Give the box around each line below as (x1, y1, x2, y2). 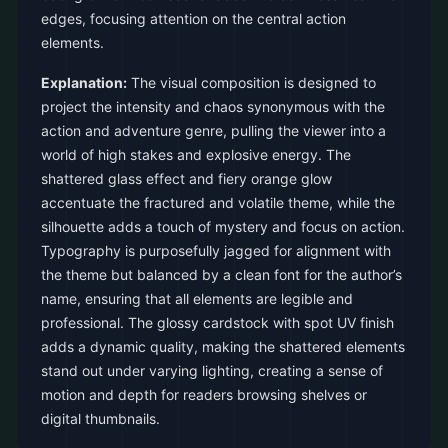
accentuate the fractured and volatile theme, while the (41, 194, 395, 211)
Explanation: (41, 74, 127, 91)
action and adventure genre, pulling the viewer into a (41, 122, 386, 139)
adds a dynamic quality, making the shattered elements (41, 338, 405, 355)
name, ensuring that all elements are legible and (41, 290, 353, 307)
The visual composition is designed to (127, 74, 376, 91)
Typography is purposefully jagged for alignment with (41, 242, 391, 259)
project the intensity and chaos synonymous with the (41, 98, 385, 115)
